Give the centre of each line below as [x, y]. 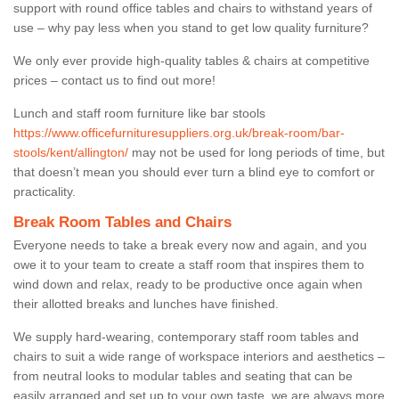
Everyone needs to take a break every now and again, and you [190, 244]
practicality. [46, 191]
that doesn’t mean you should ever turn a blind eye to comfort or [194, 171]
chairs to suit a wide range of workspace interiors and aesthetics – [199, 356]
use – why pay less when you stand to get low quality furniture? [191, 27]
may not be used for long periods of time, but [256, 152]
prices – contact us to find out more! [114, 80]
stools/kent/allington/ [71, 152]
